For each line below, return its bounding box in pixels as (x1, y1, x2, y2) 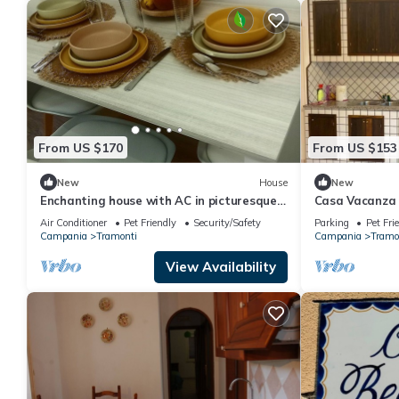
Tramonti (96, 230, 137, 243)
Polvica (40, 209, 82, 224)
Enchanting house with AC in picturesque (40, 193, 277, 208)
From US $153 (312, 139, 397, 156)
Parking (313, 216, 349, 230)
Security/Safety (193, 216, 261, 230)
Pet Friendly (124, 216, 176, 230)
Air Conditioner (40, 216, 107, 230)
